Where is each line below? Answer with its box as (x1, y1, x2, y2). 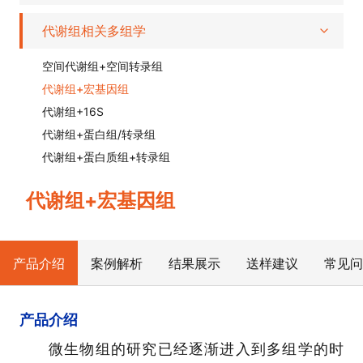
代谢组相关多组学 (42, 22, 146, 39)
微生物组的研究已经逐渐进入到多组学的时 (49, 340, 344, 357)
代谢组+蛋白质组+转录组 (42, 149, 170, 164)
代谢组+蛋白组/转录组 (42, 126, 156, 141)
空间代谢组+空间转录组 (42, 58, 163, 73)
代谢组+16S (42, 104, 104, 118)
